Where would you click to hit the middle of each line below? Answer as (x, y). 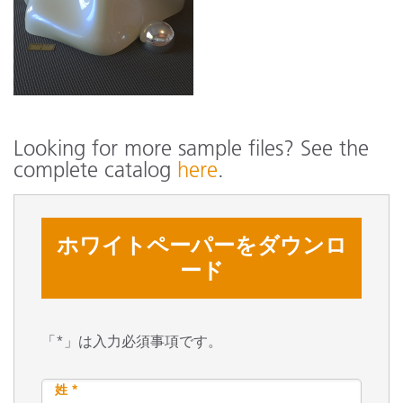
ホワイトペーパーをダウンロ (201, 245)
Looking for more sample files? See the (191, 148)
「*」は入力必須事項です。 (132, 340)
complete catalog (95, 169)
